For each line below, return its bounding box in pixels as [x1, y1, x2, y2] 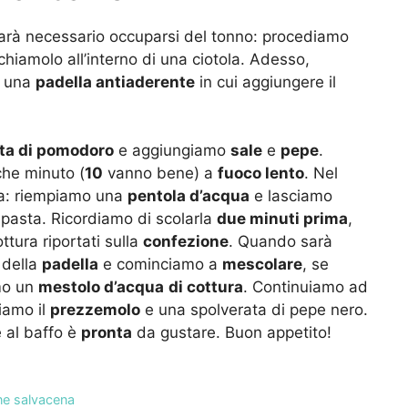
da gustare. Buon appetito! [132, 323, 331, 342]
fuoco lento [218, 164, 304, 183]
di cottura [168, 278, 243, 297]
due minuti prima [217, 209, 348, 229]
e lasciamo [250, 187, 332, 206]
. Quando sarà [229, 232, 332, 251]
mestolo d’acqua [38, 278, 164, 297]
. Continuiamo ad [243, 278, 368, 297]
